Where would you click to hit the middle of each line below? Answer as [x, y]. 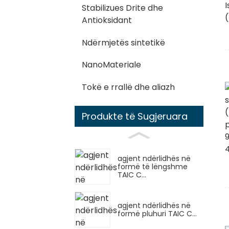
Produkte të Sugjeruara [135, 116]
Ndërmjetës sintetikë [123, 42]
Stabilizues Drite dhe [122, 8]
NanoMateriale [111, 65]
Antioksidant [107, 20]
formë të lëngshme [153, 167]
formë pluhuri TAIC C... [157, 213]
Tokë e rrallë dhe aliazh [128, 87]
